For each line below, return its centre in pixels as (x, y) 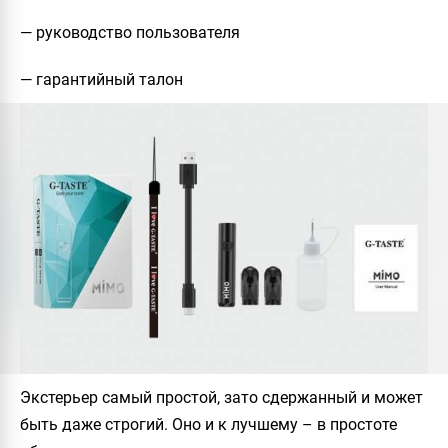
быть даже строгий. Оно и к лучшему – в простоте (208, 425)
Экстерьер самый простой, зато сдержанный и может (221, 398)
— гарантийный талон (101, 79)
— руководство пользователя (130, 32)
